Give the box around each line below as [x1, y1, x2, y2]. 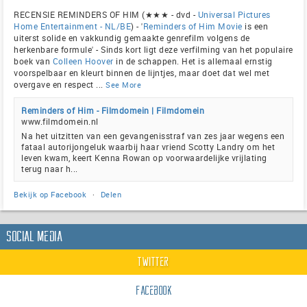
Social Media [7, 230, 62, 244]
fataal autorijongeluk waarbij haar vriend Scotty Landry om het [21, 141, 275, 153]
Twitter [138, 256, 169, 268]
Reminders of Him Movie [143, 21, 243, 32]
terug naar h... [21, 163, 78, 175]
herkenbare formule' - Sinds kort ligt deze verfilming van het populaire [14, 44, 293, 56]
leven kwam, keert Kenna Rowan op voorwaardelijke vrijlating [21, 152, 267, 164]
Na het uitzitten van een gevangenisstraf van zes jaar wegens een [21, 130, 284, 142]
